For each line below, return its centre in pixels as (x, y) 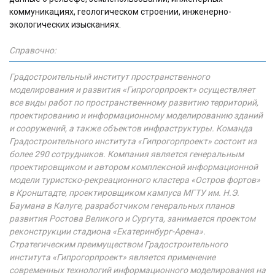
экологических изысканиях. (65, 24)
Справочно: (33, 50)
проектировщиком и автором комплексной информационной (134, 167)
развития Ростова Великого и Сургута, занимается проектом (132, 218)
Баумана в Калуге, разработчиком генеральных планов (122, 205)
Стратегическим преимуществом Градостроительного (118, 244)
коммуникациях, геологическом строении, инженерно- (120, 11)
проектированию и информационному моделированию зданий (136, 115)
